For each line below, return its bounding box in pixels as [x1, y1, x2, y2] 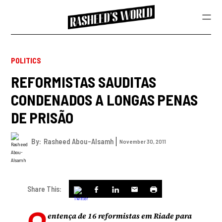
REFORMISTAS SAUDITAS [11, 72, 157, 91]
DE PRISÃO [11, 108, 74, 126]
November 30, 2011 [119, 137, 166, 145]
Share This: [27, 184, 62, 194]
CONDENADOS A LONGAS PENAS [11, 90, 198, 109]
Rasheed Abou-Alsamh [44, 137, 114, 146]
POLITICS [11, 56, 42, 65]
